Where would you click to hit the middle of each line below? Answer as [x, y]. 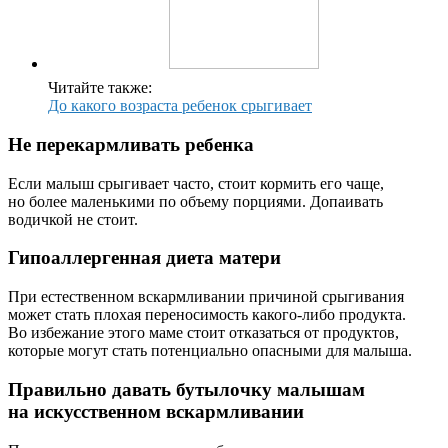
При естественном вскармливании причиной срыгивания [206, 297]
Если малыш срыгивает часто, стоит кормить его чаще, [196, 183]
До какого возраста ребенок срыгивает [180, 106]
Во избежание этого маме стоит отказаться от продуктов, [203, 333]
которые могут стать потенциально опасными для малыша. [210, 351]
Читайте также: [100, 88]
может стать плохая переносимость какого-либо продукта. [207, 315]
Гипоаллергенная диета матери [144, 258]
